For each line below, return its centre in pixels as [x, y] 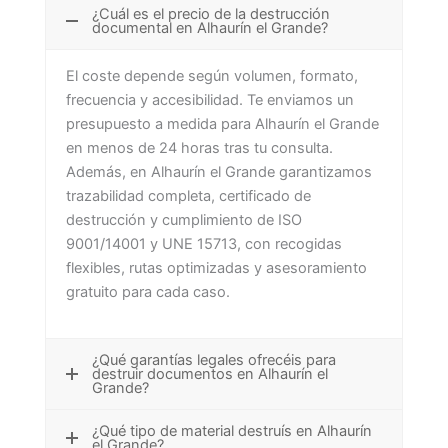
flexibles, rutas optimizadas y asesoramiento [216, 268]
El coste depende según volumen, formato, [212, 76]
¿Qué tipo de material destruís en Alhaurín [232, 431]
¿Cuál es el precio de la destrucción [211, 14]
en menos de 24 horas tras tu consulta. [199, 148]
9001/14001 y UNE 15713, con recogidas [204, 244]
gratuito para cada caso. [148, 292]
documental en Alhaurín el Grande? [210, 28]
